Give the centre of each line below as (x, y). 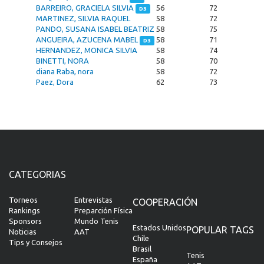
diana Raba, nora (65, 71)
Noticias (23, 232)
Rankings (24, 210)
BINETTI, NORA (62, 61)
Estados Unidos (159, 227)
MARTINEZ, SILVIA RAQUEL (83, 18)
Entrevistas (93, 200)
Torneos (23, 200)
